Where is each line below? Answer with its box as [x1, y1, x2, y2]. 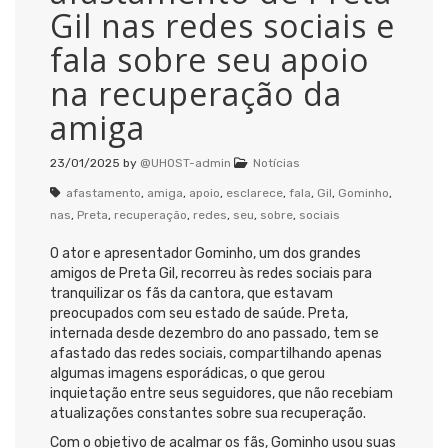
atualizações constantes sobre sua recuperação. [50, 404, 366, 422]
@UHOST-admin [140, 155, 231, 170]
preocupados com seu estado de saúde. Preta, [50, 304, 348, 322]
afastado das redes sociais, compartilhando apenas [50, 344, 382, 362]
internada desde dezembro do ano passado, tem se [50, 324, 379, 342]
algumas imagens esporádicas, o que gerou [50, 364, 325, 382]
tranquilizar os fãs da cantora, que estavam [50, 284, 333, 302]
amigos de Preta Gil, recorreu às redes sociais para [50, 264, 372, 282]
